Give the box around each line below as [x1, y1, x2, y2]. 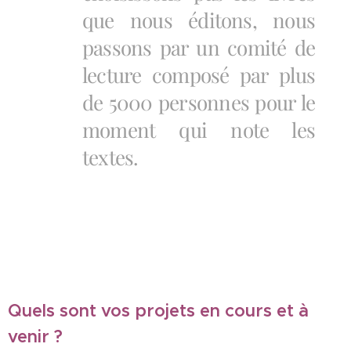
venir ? [8, 326, 63, 347]
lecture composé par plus [82, 61, 315, 89]
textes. [82, 143, 139, 171]
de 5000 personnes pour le [82, 89, 315, 116]
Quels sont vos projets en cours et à [8, 300, 309, 321]
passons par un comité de [82, 34, 315, 61]
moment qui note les [82, 116, 315, 143]
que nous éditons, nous [82, 6, 315, 34]
